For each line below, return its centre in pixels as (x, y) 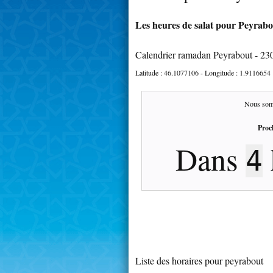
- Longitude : (219, 72)
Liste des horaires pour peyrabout (199, 260)
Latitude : (150, 72)
